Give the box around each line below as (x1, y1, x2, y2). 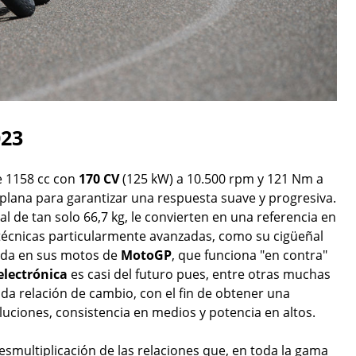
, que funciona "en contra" (172, 246, 327, 265)
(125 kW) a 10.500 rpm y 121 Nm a (119, 170, 323, 188)
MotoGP (121, 246, 172, 265)
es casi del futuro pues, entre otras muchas (71, 265, 331, 284)
